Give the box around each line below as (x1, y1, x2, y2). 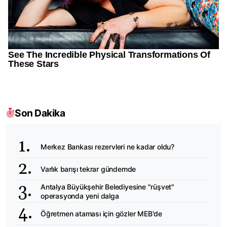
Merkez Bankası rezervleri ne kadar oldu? (41, 142, 174, 151)
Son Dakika (15, 107, 65, 120)
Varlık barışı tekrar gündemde (41, 164, 136, 173)
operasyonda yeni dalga (41, 191, 119, 200)
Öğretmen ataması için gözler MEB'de (41, 209, 162, 218)
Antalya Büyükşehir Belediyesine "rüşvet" (41, 182, 175, 191)
